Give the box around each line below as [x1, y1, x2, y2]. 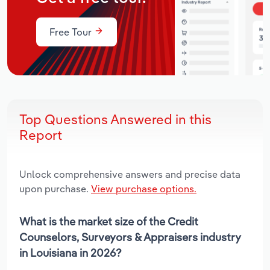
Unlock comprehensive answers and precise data [19, 168, 240, 180]
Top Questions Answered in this [19, 110, 212, 128]
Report [19, 126, 62, 143]
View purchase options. [91, 182, 196, 195]
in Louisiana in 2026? [19, 245, 122, 260]
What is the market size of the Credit [19, 214, 198, 228]
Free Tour [49, 25, 94, 38]
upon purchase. [19, 182, 91, 195]
